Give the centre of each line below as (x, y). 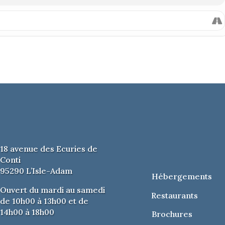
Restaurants (174, 195)
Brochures (172, 214)
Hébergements (182, 176)
